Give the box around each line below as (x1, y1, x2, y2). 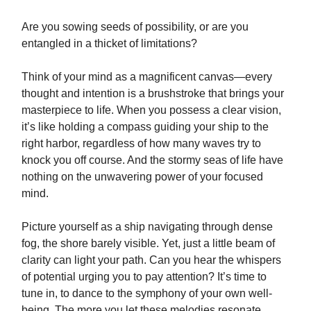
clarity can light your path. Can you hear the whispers (22, 254, 281, 267)
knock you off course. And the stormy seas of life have (22, 154, 283, 167)
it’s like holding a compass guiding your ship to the (22, 121, 269, 133)
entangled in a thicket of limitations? (22, 37, 197, 50)
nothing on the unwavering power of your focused (22, 171, 263, 183)
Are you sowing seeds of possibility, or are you (22, 21, 249, 33)
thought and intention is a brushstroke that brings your (22, 87, 284, 100)
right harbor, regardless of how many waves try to (22, 137, 261, 150)
